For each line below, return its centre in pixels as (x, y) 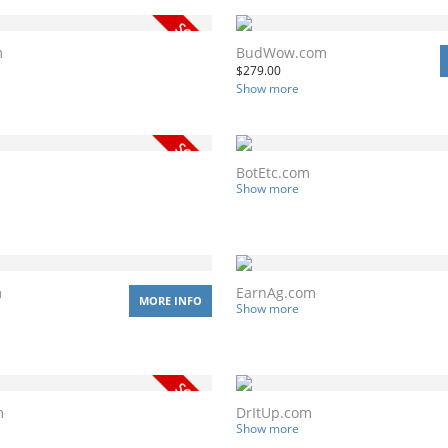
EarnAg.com (276, 292)
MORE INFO (170, 300)
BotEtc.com (273, 172)
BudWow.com (281, 52)
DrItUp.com (274, 412)
